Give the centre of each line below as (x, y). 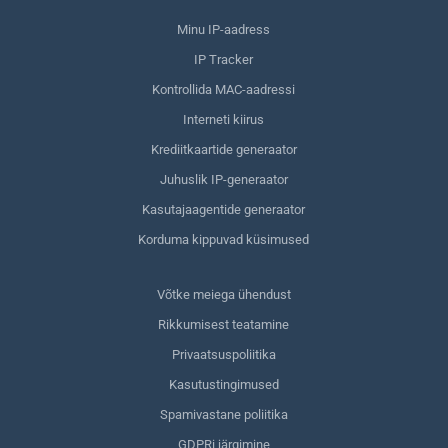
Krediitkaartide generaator (223, 150)
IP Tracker (224, 60)
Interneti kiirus (224, 120)
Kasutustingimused (223, 385)
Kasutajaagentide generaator (224, 210)
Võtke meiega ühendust (223, 295)
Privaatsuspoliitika (223, 355)
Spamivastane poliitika (223, 415)
